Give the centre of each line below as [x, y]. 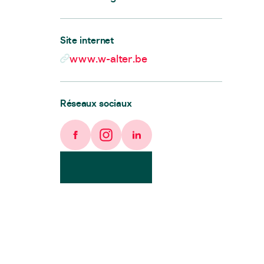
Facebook [95, 141]
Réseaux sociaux [96, 103]
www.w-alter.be [108, 58]
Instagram [127, 141]
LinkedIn [154, 141]
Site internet [87, 40]
